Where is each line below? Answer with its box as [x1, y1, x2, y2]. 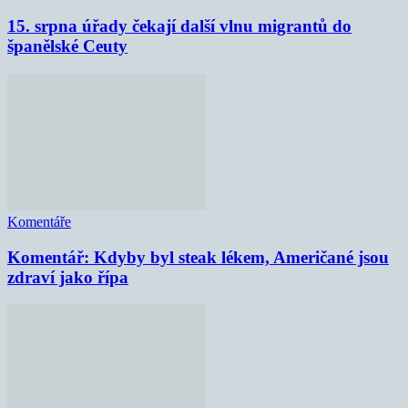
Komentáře [7, 213, 71, 229]
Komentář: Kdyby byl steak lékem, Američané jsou [7, 247, 389, 267]
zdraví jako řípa [7, 267, 128, 287]
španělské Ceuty [7, 36, 127, 56]
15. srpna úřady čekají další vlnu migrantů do [7, 16, 352, 36]
